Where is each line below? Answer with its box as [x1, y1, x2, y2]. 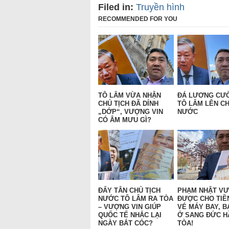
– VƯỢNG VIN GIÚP [98, 203, 161, 211]
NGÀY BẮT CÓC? [98, 219, 153, 227]
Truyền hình [136, 2, 185, 12]
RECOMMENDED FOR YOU [98, 15, 177, 22]
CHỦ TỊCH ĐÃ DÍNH [98, 100, 158, 108]
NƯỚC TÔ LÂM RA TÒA [98, 195, 173, 203]
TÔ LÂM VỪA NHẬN [98, 91, 161, 100]
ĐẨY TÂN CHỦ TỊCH [98, 187, 161, 195]
